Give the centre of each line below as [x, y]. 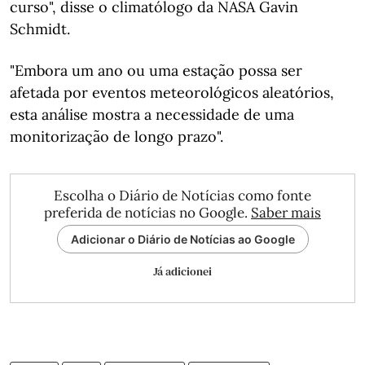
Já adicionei [182, 271]
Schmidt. [40, 29]
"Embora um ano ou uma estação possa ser [156, 70]
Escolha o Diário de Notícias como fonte [182, 196]
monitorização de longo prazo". [117, 136]
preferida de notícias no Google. [147, 213]
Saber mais [286, 213]
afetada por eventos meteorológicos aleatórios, [172, 92]
